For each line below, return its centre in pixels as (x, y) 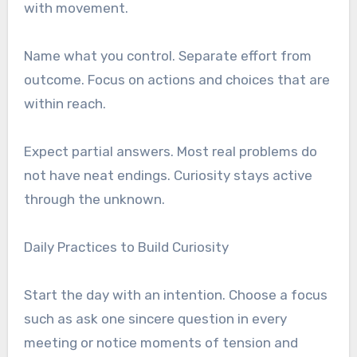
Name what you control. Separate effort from (167, 55)
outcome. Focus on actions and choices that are (177, 79)
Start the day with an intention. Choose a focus (175, 294)
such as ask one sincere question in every (155, 318)
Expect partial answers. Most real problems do (170, 151)
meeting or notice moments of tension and (161, 342)
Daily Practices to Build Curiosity (126, 247)
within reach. (65, 103)
